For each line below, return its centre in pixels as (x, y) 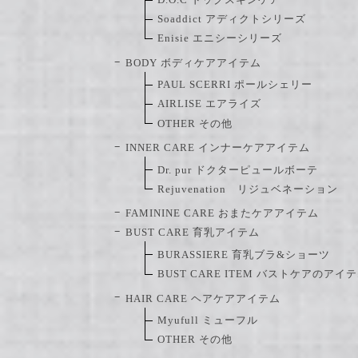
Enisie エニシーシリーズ (220, 39)
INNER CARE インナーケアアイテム (218, 148)
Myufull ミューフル (208, 320)
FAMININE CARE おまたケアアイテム (222, 214)
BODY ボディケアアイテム (193, 63)
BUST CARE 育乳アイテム (193, 233)
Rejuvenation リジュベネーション (248, 189)
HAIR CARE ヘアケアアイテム (203, 298)
